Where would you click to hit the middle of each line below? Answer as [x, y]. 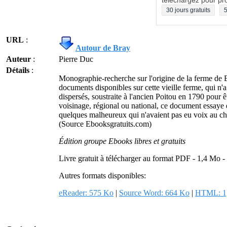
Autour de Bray [103, 48]
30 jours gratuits [188, 10]
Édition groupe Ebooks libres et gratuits [122, 141]
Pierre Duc [76, 59]
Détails [18, 70]
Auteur [18, 59]
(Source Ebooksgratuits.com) [105, 124]
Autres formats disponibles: [102, 176]
